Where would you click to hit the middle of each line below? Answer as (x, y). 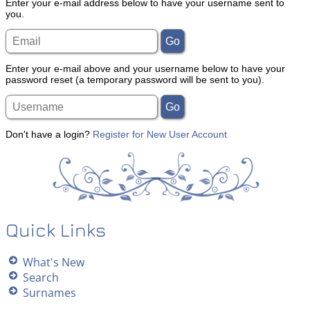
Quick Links (56, 230)
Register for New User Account (160, 135)
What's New (54, 263)
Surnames (49, 293)
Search (41, 278)
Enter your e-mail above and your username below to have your (145, 69)
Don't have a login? (49, 135)
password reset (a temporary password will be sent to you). (135, 80)
